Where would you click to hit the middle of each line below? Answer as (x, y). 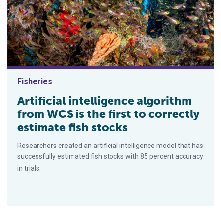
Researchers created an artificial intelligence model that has (110, 145)
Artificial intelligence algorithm (105, 100)
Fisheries (35, 81)
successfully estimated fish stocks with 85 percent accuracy (110, 156)
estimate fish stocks (73, 127)
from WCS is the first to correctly (109, 114)
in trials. (29, 168)
